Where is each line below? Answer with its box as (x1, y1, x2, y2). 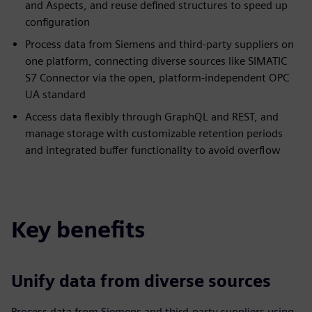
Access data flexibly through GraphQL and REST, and (25, 110, 279, 123)
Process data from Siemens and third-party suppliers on (25, 38, 294, 51)
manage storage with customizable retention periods (25, 127, 283, 140)
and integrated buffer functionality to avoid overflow (25, 143, 281, 157)
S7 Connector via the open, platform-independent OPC (25, 71, 289, 84)
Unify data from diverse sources (11, 271, 271, 291)
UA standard (25, 88, 86, 101)
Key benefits (11, 216, 145, 243)
